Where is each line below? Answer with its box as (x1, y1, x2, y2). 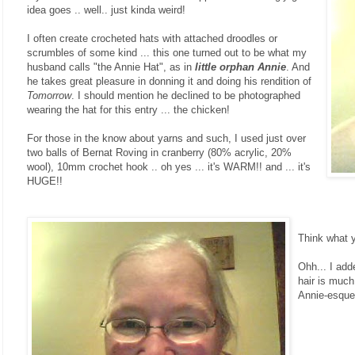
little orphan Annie (195, 60, 286, 73)
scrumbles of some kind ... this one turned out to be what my (27, 46, 307, 59)
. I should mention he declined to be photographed (71, 89, 300, 101)
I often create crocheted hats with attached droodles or (27, 32, 277, 44)
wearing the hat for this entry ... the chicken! (27, 103, 230, 116)
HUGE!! (27, 174, 63, 187)
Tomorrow (27, 89, 71, 101)
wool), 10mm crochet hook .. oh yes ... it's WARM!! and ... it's (27, 160, 311, 173)
